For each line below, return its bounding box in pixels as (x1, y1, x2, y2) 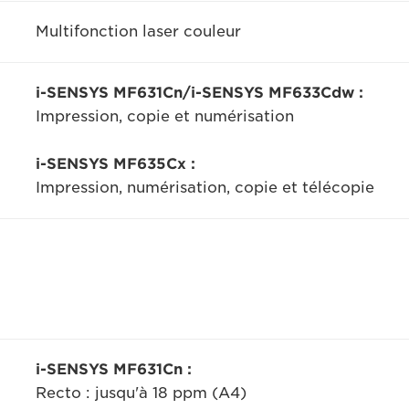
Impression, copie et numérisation (35, 108, 294, 125)
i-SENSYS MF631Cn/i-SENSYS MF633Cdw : (35, 84, 363, 101)
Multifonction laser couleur (35, 23, 241, 40)
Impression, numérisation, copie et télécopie (35, 179, 374, 196)
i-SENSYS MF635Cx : (35, 155, 195, 173)
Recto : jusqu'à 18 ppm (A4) (35, 384, 246, 402)
